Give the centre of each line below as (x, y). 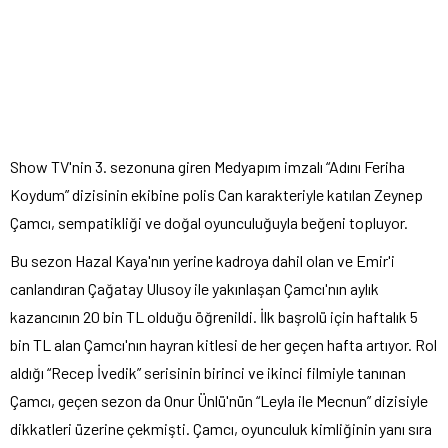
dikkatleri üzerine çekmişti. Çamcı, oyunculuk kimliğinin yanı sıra (221, 429)
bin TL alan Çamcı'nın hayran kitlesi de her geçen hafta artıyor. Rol (223, 345)
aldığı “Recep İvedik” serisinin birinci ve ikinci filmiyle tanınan (208, 373)
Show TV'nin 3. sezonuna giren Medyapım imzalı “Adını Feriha (207, 167)
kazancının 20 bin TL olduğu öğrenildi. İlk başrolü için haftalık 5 (214, 317)
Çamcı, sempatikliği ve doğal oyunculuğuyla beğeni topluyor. (209, 223)
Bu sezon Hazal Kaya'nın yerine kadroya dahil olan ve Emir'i (202, 261)
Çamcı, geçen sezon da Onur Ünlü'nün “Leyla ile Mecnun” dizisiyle (219, 401)
